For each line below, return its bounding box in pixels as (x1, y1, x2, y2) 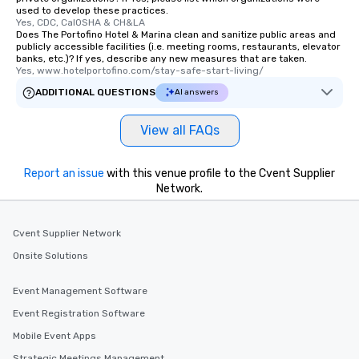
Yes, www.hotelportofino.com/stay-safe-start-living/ (16, 64, 264, 76)
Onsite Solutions (13, 249, 88, 261)
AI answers (175, 87, 219, 97)
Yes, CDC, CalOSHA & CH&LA (16, 16, 145, 28)
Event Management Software (13, 284, 147, 296)
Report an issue (24, 166, 104, 180)
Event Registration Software (13, 307, 145, 319)
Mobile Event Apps (13, 329, 96, 341)
